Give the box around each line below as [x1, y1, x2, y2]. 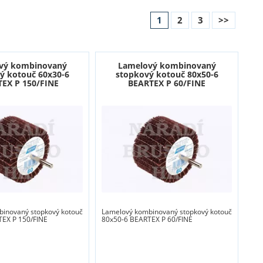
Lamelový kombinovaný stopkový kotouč [101, 207, 232, 217]
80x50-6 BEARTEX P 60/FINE [101, 214, 193, 225]
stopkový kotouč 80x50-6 [115, 69, 218, 80]
